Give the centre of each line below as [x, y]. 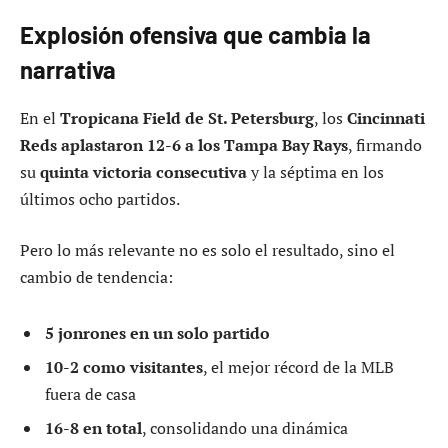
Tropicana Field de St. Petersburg [187, 117]
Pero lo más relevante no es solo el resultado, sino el [207, 250]
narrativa [68, 69]
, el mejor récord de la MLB [298, 366]
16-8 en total [93, 427]
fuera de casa [90, 393]
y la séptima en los [315, 171]
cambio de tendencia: [96, 277]
